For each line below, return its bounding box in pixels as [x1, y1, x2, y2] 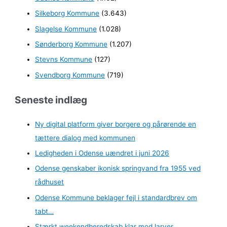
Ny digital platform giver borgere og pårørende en [35, 120, 197, 128]
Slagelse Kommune [35, 24, 97, 33]
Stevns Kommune [35, 55, 93, 64]
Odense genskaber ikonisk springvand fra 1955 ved [35, 164, 201, 173]
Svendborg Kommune [35, 70, 105, 79]
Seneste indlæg [15, 93, 88, 106]
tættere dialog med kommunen [35, 133, 136, 142]
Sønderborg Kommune [35, 40, 108, 48]
